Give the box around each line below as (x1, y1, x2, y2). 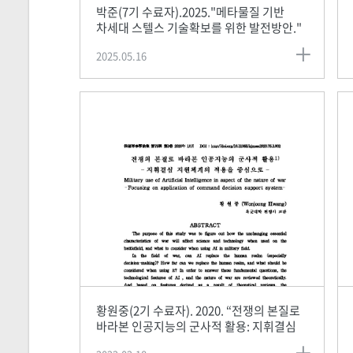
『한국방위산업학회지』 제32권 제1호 (95, 34, 287, 52)
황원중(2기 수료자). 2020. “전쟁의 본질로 (95, 301, 300, 319)
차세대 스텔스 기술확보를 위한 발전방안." (95, 18, 302, 36)
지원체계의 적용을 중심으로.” (95, 333, 242, 351)
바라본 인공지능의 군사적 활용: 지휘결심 (95, 317, 296, 335)
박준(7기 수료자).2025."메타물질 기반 (95, 2, 284, 20)
